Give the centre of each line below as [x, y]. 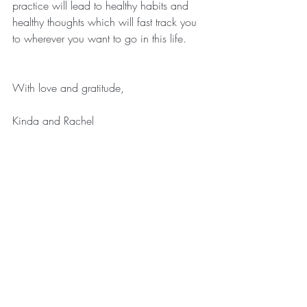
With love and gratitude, [68, 87]
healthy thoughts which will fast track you [106, 22]
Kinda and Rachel [53, 120]
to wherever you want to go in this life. [99, 38]
